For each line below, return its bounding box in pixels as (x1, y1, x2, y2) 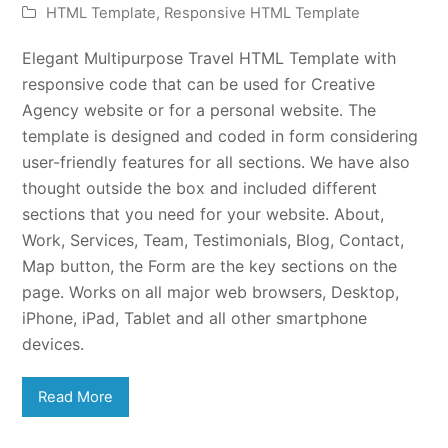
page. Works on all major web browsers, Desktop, (22, 281, 400, 302)
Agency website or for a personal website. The (22, 99, 377, 120)
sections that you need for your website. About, (22, 203, 385, 224)
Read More (38, 387, 114, 406)
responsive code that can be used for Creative (22, 73, 376, 94)
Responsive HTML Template (164, 3, 361, 22)
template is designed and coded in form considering (22, 125, 419, 146)
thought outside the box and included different (22, 177, 378, 198)
